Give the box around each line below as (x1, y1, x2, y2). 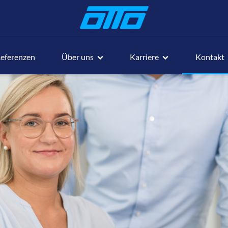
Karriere (130, 52, 159, 62)
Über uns (62, 52, 94, 62)
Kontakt (195, 52, 224, 62)
